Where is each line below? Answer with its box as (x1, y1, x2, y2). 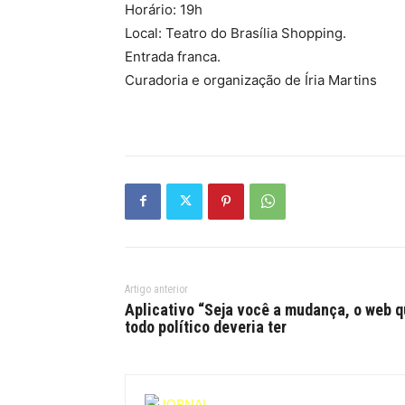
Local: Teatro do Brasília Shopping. (125, 24, 346, 42)
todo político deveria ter (125, 316, 287, 336)
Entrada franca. (125, 47, 221, 65)
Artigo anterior (125, 282, 188, 296)
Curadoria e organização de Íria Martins (125, 71, 377, 89)
